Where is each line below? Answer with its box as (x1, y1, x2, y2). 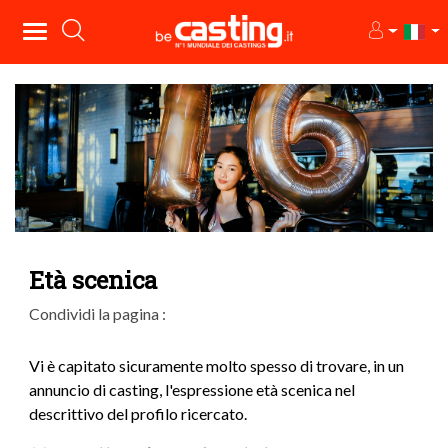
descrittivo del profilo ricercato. (29, 404, 247, 424)
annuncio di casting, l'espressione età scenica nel (29, 380, 355, 400)
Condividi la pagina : (29, 304, 166, 324)
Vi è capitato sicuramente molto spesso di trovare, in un (29, 356, 404, 376)
